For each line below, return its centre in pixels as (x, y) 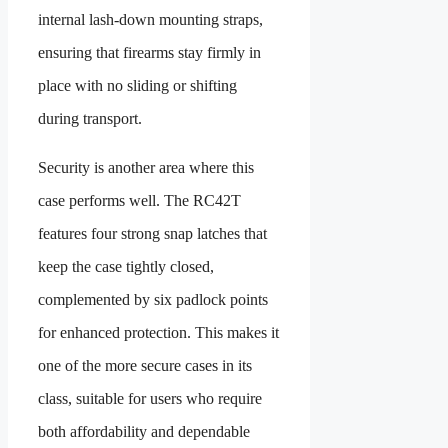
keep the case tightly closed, (126, 267)
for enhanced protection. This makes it (158, 333)
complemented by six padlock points (153, 300)
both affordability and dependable (144, 432)
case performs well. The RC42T (139, 201)
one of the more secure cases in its (145, 366)
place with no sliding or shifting (137, 86)
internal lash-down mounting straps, (150, 20)
